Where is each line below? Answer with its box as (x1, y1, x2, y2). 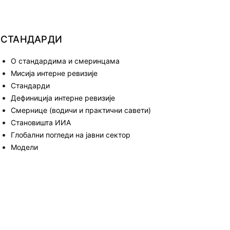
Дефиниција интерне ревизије (10, 93, 115, 102)
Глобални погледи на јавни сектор (10, 130, 130, 139)
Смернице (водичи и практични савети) (10, 105, 151, 114)
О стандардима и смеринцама (10, 56, 120, 65)
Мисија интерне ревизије (10, 68, 98, 78)
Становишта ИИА (10, 118, 71, 127)
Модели (10, 142, 38, 151)
